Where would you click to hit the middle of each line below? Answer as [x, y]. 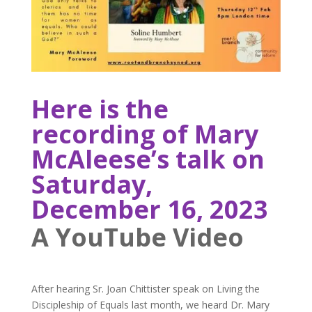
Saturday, [92, 184]
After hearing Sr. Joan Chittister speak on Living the [145, 288]
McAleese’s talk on [148, 159]
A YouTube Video [137, 237]
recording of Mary [145, 134]
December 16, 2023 [149, 209]
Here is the [100, 109]
